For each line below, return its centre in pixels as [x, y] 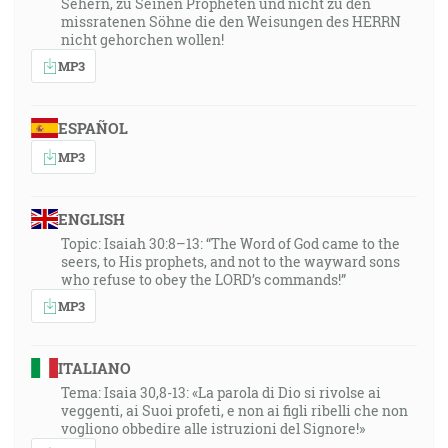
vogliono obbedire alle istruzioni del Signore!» [213, 428]
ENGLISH [91, 219]
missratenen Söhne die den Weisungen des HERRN [231, 21]
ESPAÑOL [92, 128]
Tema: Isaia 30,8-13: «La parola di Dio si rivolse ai [221, 392]
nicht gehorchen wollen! [142, 39]
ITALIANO [94, 368]
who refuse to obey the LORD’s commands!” [203, 279]
